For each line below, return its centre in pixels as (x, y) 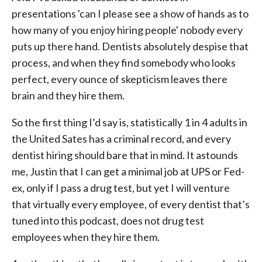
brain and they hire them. (68, 95)
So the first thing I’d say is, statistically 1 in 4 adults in (130, 122)
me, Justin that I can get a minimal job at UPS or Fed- (128, 171)
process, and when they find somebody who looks (124, 63)
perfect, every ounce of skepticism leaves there (120, 79)
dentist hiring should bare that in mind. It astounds (125, 155)
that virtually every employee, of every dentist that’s (131, 204)
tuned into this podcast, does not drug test (108, 220)
